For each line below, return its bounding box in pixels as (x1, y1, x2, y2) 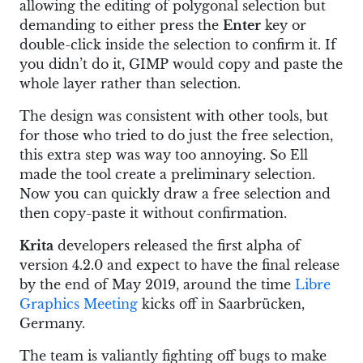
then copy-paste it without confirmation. (19, 205, 287, 222)
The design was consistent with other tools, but (19, 108, 328, 125)
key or (261, 17, 306, 34)
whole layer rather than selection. (19, 75, 241, 92)
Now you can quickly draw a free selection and (19, 186, 331, 203)
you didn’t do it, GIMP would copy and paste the (19, 56, 343, 73)
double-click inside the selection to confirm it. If (19, 36, 336, 53)
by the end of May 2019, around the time (19, 276, 295, 293)
